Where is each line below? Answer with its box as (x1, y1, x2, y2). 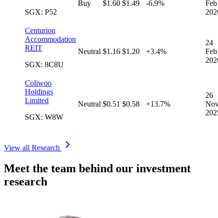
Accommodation (25, 35, 76, 44)
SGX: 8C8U (25, 60, 64, 69)
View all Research (4, 144, 62, 152)
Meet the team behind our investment (4, 162, 191, 175)
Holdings (25, 88, 53, 96)
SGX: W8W (25, 113, 63, 122)
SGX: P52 (25, 8, 57, 17)
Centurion (25, 26, 55, 35)
